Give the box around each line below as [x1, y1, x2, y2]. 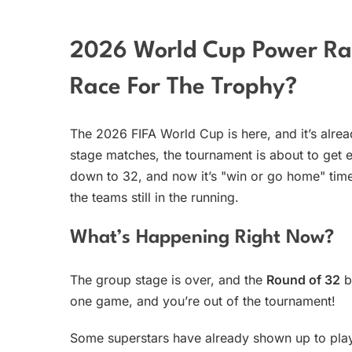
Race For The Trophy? [70, 76, 297, 100]
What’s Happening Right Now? [70, 229, 334, 248]
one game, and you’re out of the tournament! [70, 292, 335, 309]
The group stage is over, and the [70, 271, 266, 288]
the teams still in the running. [70, 189, 239, 205]
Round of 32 [266, 271, 340, 288]
